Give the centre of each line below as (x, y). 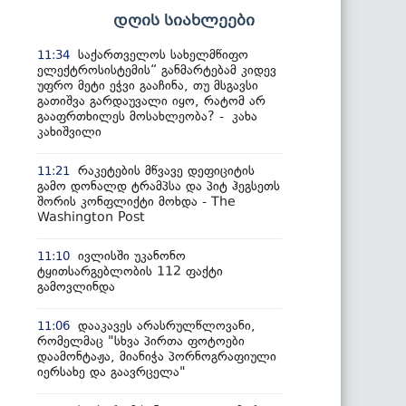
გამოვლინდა (76, 286)
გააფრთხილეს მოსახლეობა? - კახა (147, 116)
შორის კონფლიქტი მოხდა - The (136, 201)
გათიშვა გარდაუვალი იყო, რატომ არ (151, 101)
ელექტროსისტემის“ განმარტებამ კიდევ (157, 70)
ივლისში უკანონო (132, 256)
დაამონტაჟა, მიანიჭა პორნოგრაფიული (157, 356)
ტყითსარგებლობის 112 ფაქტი (130, 271)
